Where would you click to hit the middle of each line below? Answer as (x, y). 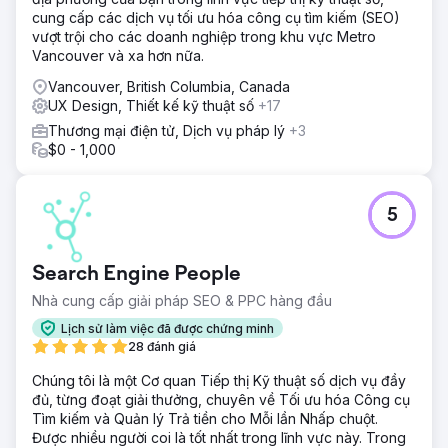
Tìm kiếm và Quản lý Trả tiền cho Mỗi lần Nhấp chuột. (205, 418)
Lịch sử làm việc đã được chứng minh (167, 328)
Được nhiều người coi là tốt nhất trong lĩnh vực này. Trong (219, 437)
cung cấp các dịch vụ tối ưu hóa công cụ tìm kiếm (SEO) (216, 17)
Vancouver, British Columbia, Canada (169, 86)
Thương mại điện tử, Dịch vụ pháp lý (168, 130)
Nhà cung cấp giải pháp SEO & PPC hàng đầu (182, 300)
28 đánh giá (162, 346)
